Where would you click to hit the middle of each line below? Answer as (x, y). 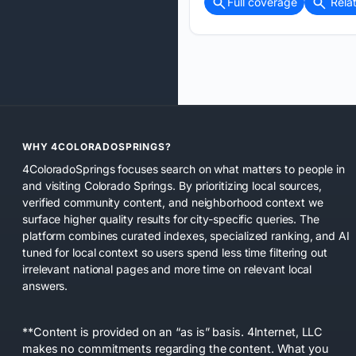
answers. (45, 285)
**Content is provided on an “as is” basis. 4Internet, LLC (173, 331)
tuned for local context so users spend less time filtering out (175, 252)
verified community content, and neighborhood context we (173, 202)
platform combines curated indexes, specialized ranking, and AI (186, 235)
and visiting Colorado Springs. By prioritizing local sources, (172, 185)
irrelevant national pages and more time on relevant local (167, 269)
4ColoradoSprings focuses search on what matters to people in (184, 168)
